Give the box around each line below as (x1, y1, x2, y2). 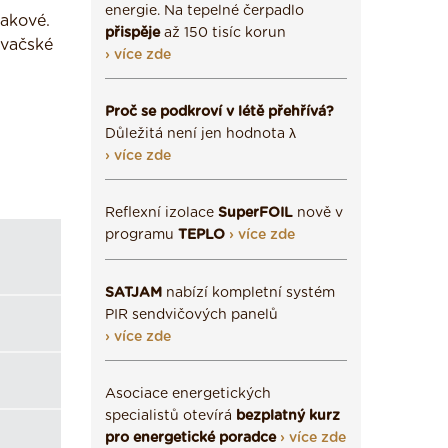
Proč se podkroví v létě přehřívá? (105, 105, 334, 119)
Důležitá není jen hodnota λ (105, 127, 296, 141)
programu (105, 228, 178, 242)
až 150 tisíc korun (160, 26, 286, 40)
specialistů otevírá (105, 409, 236, 423)
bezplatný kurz (236, 409, 340, 423)
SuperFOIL (218, 206, 293, 220)
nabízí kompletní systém (162, 286, 335, 300)
